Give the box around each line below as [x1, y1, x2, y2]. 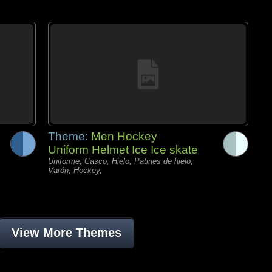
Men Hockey [91, 130, 157, 143]
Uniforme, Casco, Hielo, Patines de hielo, [48, 157, 193, 166]
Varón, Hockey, [48, 166, 102, 175]
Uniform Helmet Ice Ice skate [48, 143, 198, 156]
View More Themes [11, 226, 121, 239]
